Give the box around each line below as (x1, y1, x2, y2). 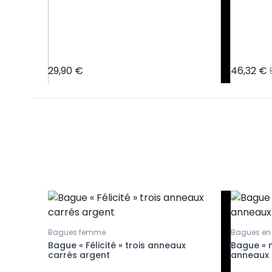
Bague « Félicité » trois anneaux (48, 239, 186, 252)
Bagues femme (48, 227, 106, 238)
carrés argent (48, 249, 110, 262)
